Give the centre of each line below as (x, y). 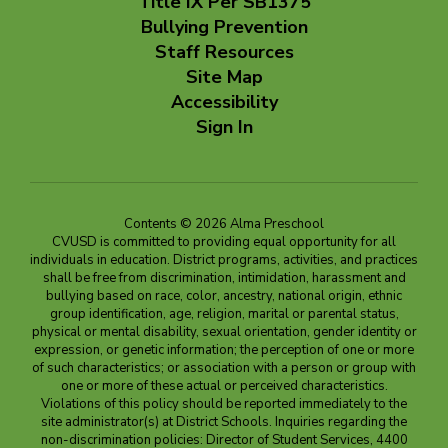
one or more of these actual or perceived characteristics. (224, 385)
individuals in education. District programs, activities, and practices (224, 259)
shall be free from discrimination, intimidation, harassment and (224, 277)
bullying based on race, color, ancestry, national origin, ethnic (224, 295)
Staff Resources (224, 51)
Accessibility (224, 101)
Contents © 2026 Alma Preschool (224, 223)
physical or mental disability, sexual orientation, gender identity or (224, 331)
